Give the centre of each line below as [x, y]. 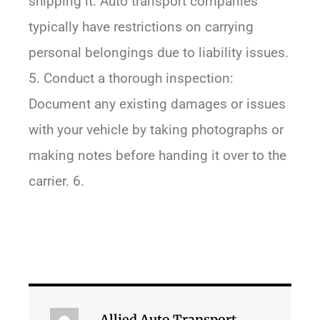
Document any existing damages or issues [157, 104]
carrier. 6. [56, 181]
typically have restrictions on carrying [141, 27]
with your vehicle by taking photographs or [156, 130]
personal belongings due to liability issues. [159, 53]
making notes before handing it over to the [157, 156]
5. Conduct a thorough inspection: [131, 79]
